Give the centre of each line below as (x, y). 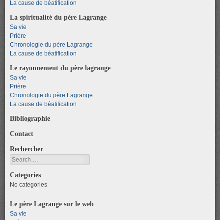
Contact (22, 133)
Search (19, 158)
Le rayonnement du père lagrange (60, 68)
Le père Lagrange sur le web (52, 204)
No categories (28, 184)
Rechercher (27, 149)
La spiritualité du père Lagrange (58, 17)
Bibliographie (30, 118)
